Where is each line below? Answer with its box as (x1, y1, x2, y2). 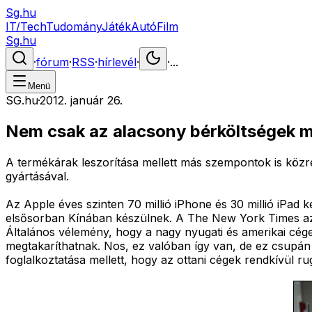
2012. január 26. (40, 93, 123, 107)
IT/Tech (6, 19, 46, 33)
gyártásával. (6, 169, 69, 183)
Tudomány (46, 19, 102, 33)
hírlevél (97, 55, 136, 69)
